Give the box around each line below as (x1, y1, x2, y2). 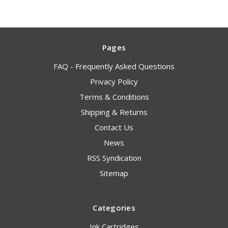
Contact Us (95, 122, 133, 133)
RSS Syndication (87, 153, 141, 163)
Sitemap (100, 168, 128, 179)
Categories (93, 203, 135, 213)
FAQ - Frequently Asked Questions (53, 61, 175, 72)
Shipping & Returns (80, 107, 148, 118)
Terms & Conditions (79, 92, 149, 102)
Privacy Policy (90, 76, 138, 87)
